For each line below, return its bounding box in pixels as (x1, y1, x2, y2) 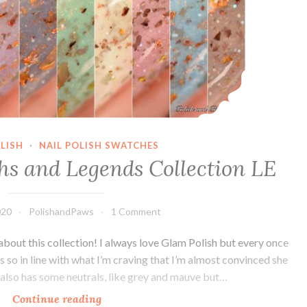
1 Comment (110, 206, 161, 218)
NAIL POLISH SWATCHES (38, 139, 159, 151)
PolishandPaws (28, 206, 94, 218)
